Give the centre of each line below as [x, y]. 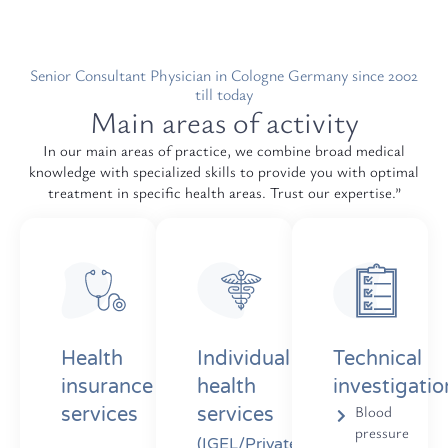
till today [224, 94]
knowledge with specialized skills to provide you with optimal [224, 171]
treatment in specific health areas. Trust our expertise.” [224, 192]
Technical [377, 359]
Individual [243, 359]
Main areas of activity [224, 122]
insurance [106, 387]
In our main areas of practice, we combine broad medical [224, 150]
